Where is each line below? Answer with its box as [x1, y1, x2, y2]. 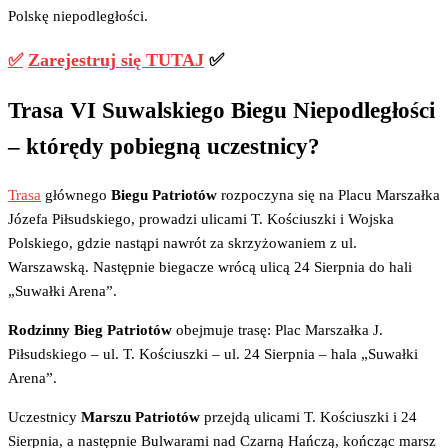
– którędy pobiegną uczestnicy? [8, 133, 320, 159]
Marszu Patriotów [81, 409, 200, 426]
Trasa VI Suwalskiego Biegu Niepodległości [8, 97, 435, 123]
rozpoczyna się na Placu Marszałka [217, 187, 440, 204]
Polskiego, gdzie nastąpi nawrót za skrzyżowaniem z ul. [8, 235, 357, 252]
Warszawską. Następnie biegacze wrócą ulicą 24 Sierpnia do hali [8, 259, 412, 276]
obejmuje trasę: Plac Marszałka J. [172, 322, 383, 339]
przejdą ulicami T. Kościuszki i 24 [200, 409, 417, 426]
